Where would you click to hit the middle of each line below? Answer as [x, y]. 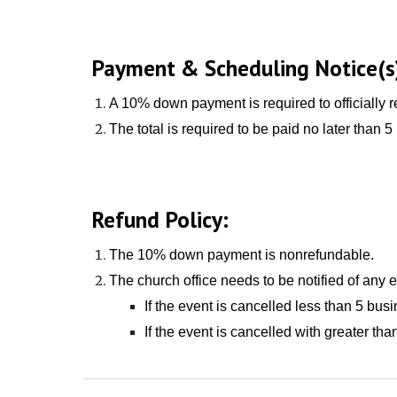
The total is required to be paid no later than [246, 128]
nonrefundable [323, 254]
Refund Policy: [160, 219]
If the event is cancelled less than [249, 306]
